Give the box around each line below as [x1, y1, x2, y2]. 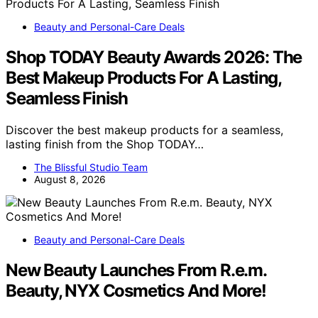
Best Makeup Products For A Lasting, [6, 67, 281, 88]
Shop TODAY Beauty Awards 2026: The [6, 46, 302, 67]
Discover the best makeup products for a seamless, [6, 122, 283, 137]
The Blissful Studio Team [34, 160, 148, 173]
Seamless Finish [6, 87, 128, 109]
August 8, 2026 [34, 172, 106, 185]
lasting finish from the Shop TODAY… [6, 136, 204, 151]
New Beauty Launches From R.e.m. [6, 259, 266, 280]
